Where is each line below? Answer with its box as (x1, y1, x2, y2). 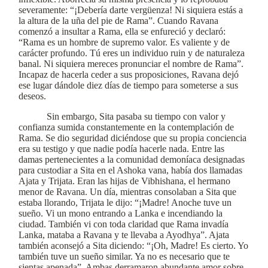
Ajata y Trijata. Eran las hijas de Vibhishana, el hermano (19, 176, 230, 186)
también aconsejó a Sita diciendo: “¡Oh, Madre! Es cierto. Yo (19, 240, 248, 251)
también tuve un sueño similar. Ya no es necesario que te (19, 251, 230, 261)
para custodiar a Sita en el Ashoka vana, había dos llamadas (19, 165, 242, 175)
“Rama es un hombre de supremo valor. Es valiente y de (19, 37, 230, 47)
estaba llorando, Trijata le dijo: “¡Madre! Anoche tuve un (19, 197, 232, 208)
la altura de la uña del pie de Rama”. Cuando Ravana (19, 16, 218, 26)
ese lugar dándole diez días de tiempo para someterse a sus (19, 80, 238, 90)
